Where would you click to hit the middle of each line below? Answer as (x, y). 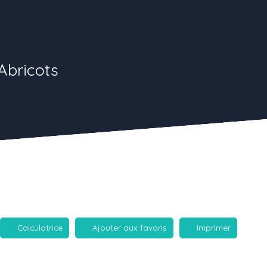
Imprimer (214, 228)
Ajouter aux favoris (130, 228)
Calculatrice (40, 228)
